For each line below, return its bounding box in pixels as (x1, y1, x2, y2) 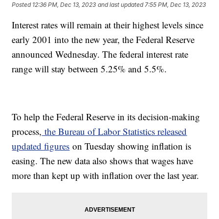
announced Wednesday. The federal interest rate (12, 48, 189, 61)
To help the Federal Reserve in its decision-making (12, 110, 200, 123)
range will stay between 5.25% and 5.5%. (12, 63, 170, 75)
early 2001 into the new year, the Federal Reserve (12, 33, 195, 46)
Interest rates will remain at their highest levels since (12, 19, 204, 31)
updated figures (12, 140, 70, 153)
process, (12, 125, 42, 138)
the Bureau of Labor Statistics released (42, 125, 187, 138)
